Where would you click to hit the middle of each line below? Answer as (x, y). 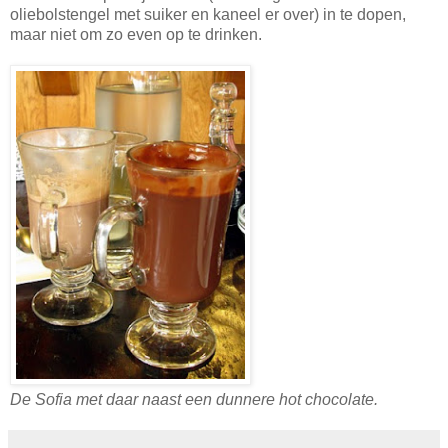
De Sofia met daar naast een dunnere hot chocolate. (194, 399)
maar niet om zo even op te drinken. (136, 34)
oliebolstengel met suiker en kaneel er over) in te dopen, (208, 14)
